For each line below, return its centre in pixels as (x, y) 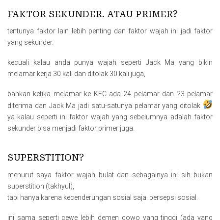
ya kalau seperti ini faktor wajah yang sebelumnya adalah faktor (110, 117)
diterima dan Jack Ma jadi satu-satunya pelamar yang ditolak (105, 106)
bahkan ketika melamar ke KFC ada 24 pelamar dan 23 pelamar (110, 94)
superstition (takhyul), (41, 186)
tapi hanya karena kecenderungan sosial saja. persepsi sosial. (103, 197)
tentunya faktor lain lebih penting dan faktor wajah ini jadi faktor (110, 31)
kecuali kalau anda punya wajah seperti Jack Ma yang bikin (110, 63)
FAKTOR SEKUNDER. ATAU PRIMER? (93, 14)
